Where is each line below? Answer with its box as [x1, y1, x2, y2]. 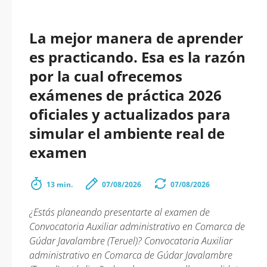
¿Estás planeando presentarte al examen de [29, 206, 210, 219]
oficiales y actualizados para [29, 104, 231, 124]
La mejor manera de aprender [29, 28, 243, 48]
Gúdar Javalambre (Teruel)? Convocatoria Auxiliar [29, 234, 232, 247]
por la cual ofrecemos [29, 66, 182, 86]
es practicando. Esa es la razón [29, 47, 246, 67]
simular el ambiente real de [29, 123, 225, 143]
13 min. [46, 179, 73, 190]
